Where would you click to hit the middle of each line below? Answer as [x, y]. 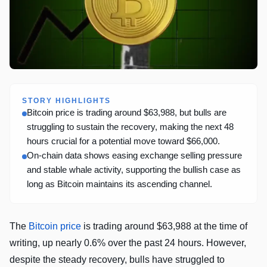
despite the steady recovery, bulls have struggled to [117, 259]
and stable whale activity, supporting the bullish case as [134, 169]
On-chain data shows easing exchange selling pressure [134, 155]
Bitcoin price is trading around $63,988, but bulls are [127, 112]
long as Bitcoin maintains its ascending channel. [119, 184]
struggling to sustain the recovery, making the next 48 [130, 126]
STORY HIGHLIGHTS [66, 100]
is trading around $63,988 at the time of [164, 226]
